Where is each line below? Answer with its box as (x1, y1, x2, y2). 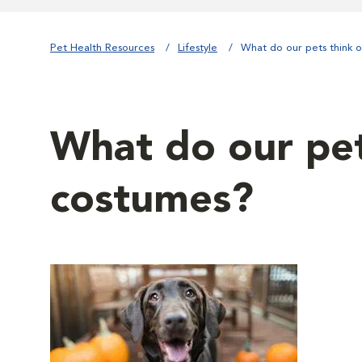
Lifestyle (178, 43, 217, 53)
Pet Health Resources (50, 43, 154, 53)
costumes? (50, 181, 254, 221)
